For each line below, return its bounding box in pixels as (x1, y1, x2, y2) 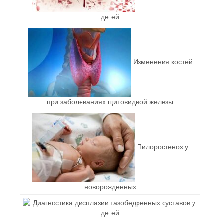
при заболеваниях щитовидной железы (47, 97, 173, 106)
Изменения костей (133, 57, 192, 66)
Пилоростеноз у (137, 142, 188, 151)
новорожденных (84, 182, 136, 191)
